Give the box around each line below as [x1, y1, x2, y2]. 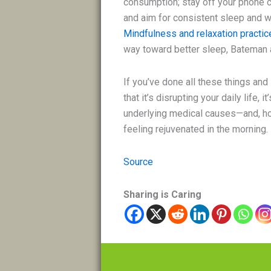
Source [123, 156, 154, 168]
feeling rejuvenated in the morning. [123, 123, 269, 135]
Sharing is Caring [123, 189, 202, 201]
